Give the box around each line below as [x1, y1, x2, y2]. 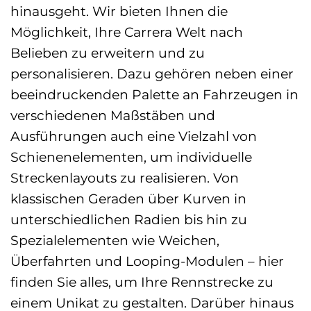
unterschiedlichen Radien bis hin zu [10, 211, 247, 228]
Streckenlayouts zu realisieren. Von [10, 169, 239, 187]
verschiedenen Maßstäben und [10, 107, 215, 124]
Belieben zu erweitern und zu [10, 44, 205, 62]
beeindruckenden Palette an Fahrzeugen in [10, 86, 299, 103]
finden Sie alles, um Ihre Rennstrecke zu [10, 274, 274, 291]
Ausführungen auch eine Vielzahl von [10, 128, 257, 145]
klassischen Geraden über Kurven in [10, 190, 246, 208]
